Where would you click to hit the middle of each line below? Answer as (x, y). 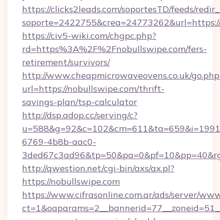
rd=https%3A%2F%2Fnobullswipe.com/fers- (114, 49)
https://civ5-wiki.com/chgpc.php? (89, 36)
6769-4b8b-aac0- (59, 142)
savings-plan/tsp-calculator (80, 102)
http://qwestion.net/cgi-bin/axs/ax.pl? (98, 168)
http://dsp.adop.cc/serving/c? (80, 115)
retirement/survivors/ (66, 62)
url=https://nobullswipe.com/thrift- (93, 89)
